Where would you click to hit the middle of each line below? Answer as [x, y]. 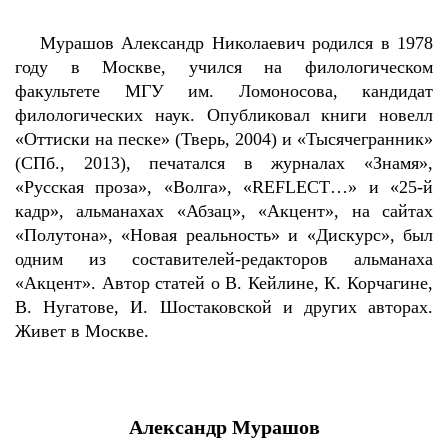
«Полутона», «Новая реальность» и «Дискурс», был [224, 235]
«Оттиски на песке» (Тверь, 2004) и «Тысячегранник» [224, 139]
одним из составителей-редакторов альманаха [224, 259]
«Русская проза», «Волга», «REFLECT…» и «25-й [224, 187]
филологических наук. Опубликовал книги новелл [224, 115]
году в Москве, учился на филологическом [224, 67]
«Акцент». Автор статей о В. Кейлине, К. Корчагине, [224, 283]
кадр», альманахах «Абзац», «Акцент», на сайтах [224, 211]
